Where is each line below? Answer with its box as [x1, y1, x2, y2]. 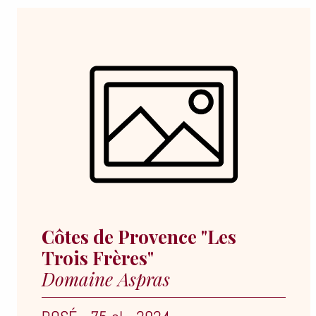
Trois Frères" [42, 245, 154, 270]
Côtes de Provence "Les [42, 224, 236, 249]
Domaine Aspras [42, 267, 170, 291]
